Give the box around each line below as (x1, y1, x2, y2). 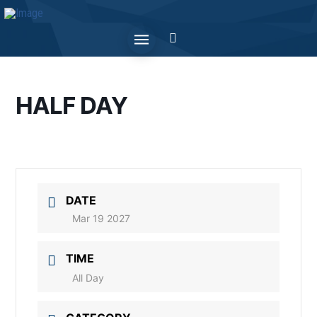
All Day (72, 272, 105, 284)
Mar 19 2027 (72, 212, 131, 224)
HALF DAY (16, 91, 128, 120)
